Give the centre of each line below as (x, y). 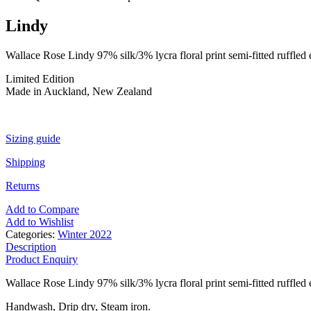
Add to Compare (42, 209)
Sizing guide (33, 138)
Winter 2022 (85, 234)
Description (31, 246)
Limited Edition (40, 78)
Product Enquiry (42, 259)
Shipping (25, 162)
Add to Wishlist (40, 221)
